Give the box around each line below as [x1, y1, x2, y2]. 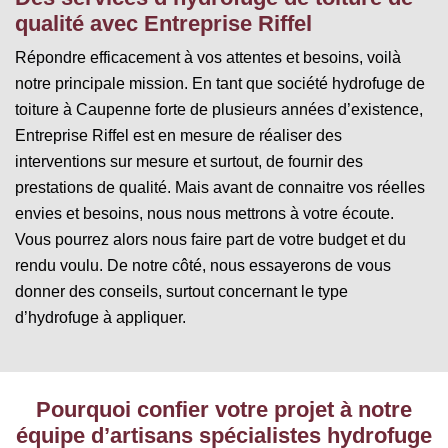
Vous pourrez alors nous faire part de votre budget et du [15, 230, 406, 248]
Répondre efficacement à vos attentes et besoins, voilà [15, 48, 401, 66]
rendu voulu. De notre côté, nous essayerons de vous [15, 256, 391, 274]
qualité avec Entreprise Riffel [15, 10, 312, 36]
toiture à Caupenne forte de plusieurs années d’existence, [15, 100, 423, 118]
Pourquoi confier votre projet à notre [36, 396, 412, 422]
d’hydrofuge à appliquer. [15, 308, 186, 326]
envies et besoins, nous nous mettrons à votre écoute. [15, 204, 394, 222]
